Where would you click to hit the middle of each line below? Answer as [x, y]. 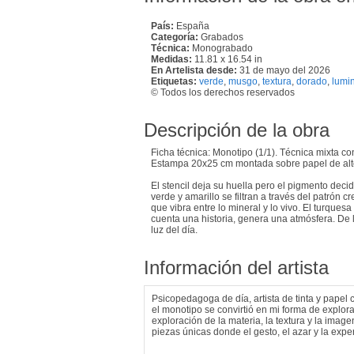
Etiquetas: [174, 81]
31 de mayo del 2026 [285, 70]
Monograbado [221, 48]
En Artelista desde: [194, 70]
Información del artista [236, 267]
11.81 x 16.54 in [227, 59]
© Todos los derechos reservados [223, 92]
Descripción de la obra [237, 130]
